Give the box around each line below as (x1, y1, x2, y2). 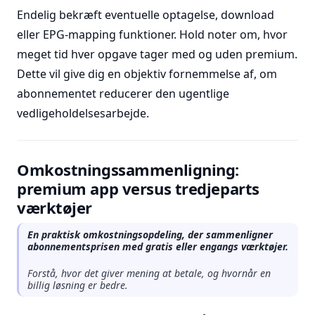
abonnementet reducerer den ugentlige (17, 86, 229, 101)
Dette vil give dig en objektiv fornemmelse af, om (17, 66, 277, 82)
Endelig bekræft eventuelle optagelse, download (17, 7, 274, 22)
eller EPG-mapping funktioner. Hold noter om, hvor (17, 27, 288, 42)
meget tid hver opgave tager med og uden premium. (17, 46, 297, 62)
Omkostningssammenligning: (17, 159, 239, 180)
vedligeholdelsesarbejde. (17, 105, 149, 121)
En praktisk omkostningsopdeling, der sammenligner (27, 228, 273, 241)
